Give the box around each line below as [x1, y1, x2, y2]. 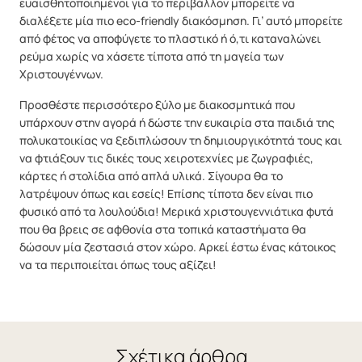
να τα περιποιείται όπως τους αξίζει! [19, 257, 217, 273]
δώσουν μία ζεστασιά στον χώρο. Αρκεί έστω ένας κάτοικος [19, 239, 336, 255]
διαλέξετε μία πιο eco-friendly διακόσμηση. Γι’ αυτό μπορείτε [19, 13, 343, 29]
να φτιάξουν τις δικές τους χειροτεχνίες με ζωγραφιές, [19, 150, 314, 166]
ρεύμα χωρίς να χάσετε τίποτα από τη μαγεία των [19, 48, 284, 65]
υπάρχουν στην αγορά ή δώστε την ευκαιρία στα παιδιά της [19, 115, 335, 131]
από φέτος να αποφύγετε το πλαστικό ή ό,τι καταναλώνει [19, 31, 321, 47]
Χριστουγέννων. [19, 66, 103, 82]
